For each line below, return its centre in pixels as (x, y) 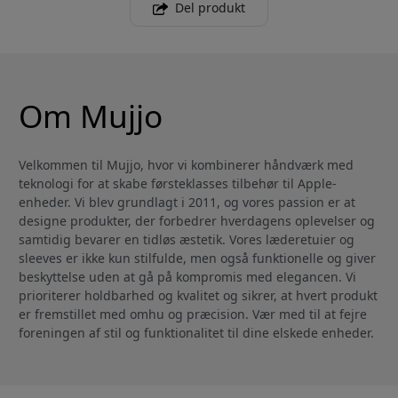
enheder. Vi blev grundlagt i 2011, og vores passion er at (187, 203)
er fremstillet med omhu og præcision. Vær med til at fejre (193, 314)
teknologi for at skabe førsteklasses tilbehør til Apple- (178, 184)
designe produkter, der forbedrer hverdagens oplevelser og (197, 221)
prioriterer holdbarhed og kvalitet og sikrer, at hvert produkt (198, 296)
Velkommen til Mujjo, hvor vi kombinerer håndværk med (186, 165)
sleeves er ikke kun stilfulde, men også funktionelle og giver (197, 259)
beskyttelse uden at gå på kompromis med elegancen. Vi (187, 277)
